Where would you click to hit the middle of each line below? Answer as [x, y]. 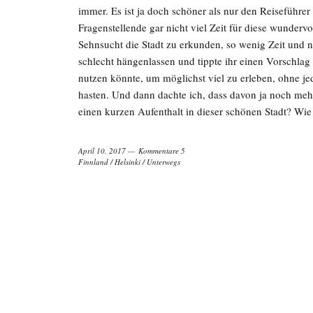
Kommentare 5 [162, 150]
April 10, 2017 [102, 150]
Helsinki [128, 161]
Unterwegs [163, 161]
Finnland [93, 161]
